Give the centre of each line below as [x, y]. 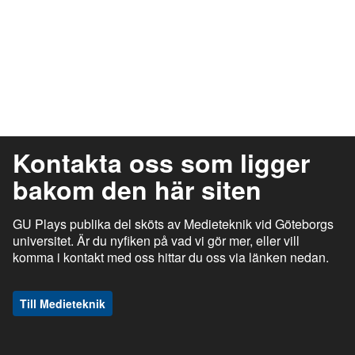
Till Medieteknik [63, 303]
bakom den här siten [137, 189]
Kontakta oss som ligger [161, 162]
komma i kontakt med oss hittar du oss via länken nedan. [171, 257]
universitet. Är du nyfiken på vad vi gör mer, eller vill [156, 240]
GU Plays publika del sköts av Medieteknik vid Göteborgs [173, 224]
